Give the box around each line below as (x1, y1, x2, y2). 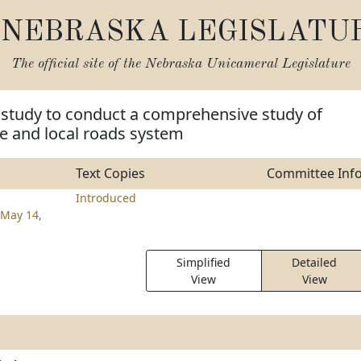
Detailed (292, 255, 338, 270)
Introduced (75, 190, 136, 205)
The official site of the (10, 57, 145, 71)
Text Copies (75, 164, 145, 182)
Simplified (176, 255, 231, 270)
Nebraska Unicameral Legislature (144, 57, 351, 71)
